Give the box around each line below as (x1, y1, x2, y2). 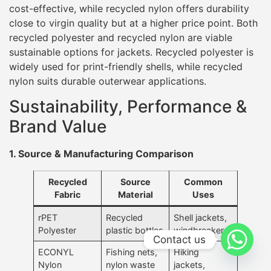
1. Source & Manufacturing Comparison (9, 148, 194, 160)
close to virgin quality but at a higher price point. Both (9, 16, 258, 29)
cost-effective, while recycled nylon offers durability (9, 2, 249, 15)
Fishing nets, (106, 247, 158, 258)
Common (184, 177, 223, 188)
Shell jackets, (174, 212, 227, 223)
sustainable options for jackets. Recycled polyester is (9, 45, 253, 58)
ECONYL (38, 247, 74, 258)
